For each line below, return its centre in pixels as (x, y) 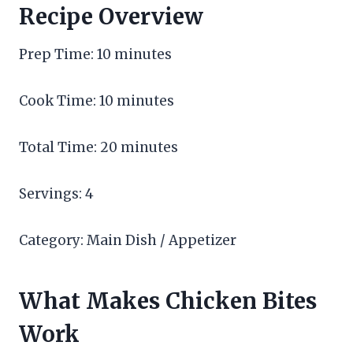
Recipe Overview (111, 17)
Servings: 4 (56, 194)
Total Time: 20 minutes (98, 148)
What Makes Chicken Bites (168, 301)
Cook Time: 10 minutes (97, 101)
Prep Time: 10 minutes (95, 55)
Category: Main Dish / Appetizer (128, 241)
